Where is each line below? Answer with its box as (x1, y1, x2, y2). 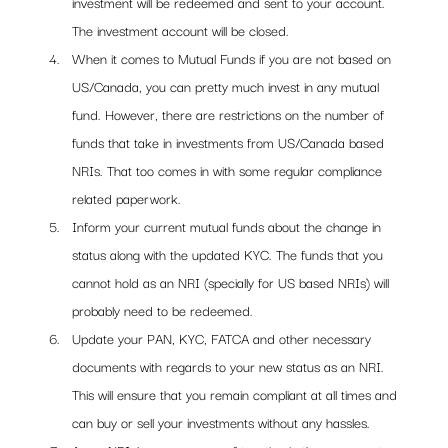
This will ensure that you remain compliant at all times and (72, 383, 402, 406)
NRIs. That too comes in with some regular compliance (72, 159, 387, 182)
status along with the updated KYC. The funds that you (72, 243, 388, 266)
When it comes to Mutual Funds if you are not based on (72, 47, 396, 70)
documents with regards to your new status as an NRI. (72, 355, 389, 378)
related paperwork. (72, 187, 186, 210)
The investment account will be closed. (72, 19, 290, 42)
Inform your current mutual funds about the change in (72, 215, 386, 238)
